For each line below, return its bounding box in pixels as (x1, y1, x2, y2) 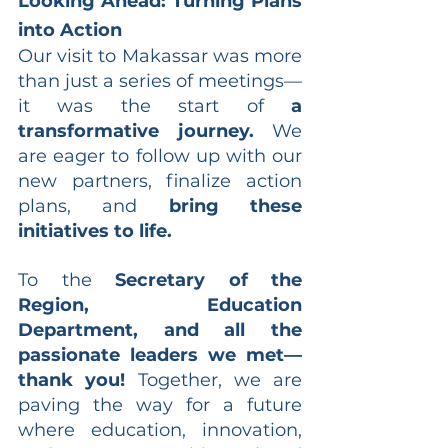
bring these (168, 194, 303, 217)
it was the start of (18, 94, 291, 117)
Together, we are (125, 368, 302, 391)
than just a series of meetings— (18, 69, 302, 92)
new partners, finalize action (18, 169, 302, 192)
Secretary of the (115, 268, 302, 291)
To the (18, 268, 115, 291)
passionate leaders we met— (18, 343, 302, 366)
